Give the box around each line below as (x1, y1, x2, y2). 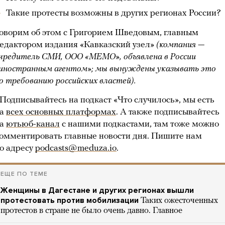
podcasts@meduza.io (35, 144, 117, 153)
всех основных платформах (6, 107, 116, 117)
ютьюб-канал (6, 120, 60, 129)
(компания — (156, 40, 204, 50)
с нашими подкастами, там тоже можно (60, 120, 219, 129)
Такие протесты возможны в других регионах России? (6, 9, 221, 18)
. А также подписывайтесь (116, 107, 219, 117)
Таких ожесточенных (141, 196, 218, 205)
